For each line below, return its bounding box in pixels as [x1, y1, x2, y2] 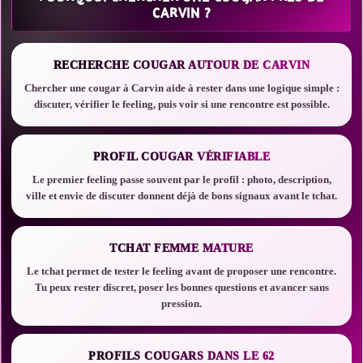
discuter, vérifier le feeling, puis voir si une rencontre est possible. [33, 98, 330, 110]
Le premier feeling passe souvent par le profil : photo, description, [32, 173, 331, 186]
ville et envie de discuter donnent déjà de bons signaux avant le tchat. [26, 190, 337, 202]
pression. [161, 297, 202, 310]
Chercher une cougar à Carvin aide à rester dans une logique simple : [23, 82, 340, 94]
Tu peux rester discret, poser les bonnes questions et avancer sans [34, 281, 329, 293]
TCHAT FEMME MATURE [109, 242, 254, 254]
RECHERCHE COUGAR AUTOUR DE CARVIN [53, 59, 310, 71]
